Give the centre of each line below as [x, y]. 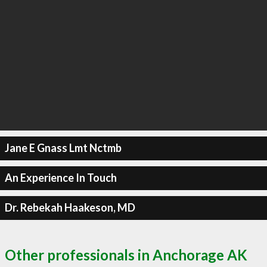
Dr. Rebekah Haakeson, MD [70, 207]
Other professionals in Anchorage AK [126, 254]
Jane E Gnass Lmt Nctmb [63, 148]
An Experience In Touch [60, 178]
